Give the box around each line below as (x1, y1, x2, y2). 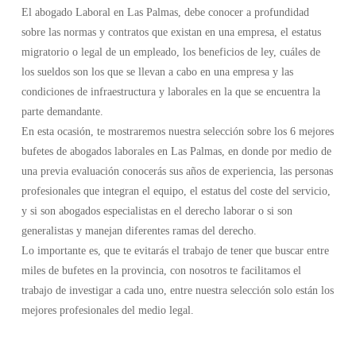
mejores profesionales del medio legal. (21, 304, 194, 316)
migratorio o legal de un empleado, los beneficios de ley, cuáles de (21, 46, 320, 58)
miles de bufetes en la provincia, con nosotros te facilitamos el (21, 265, 301, 277)
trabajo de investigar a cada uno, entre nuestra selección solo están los (21, 284, 334, 296)
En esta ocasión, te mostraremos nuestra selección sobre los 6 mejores (21, 126, 334, 137)
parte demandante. (21, 106, 103, 118)
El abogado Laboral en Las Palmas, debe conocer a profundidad (21, 6, 309, 18)
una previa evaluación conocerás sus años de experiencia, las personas (21, 165, 333, 177)
